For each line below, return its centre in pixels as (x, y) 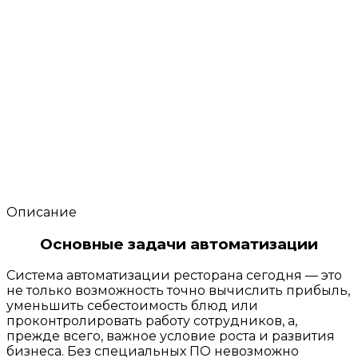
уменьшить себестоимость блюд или (132, 306)
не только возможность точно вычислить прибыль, (178, 291)
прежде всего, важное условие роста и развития (171, 336)
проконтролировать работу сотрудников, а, (152, 321)
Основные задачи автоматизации (179, 244)
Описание (42, 212)
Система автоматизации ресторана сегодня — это (174, 276)
